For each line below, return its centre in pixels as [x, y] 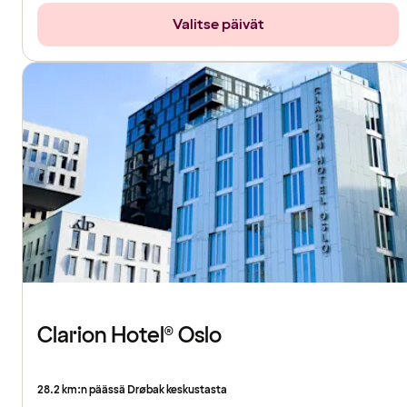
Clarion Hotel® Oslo [129, 336]
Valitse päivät [218, 25]
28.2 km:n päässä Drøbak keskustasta [132, 391]
